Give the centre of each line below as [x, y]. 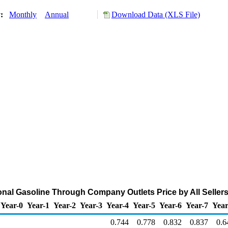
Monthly [23, 15]
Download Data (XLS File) [156, 15]
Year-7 [197, 205]
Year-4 [118, 205]
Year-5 [144, 205]
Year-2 [65, 205]
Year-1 [38, 205]
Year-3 [91, 205]
